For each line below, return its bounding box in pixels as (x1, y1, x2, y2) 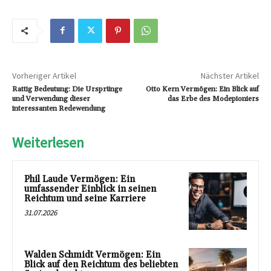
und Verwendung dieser (12, 94, 90, 103)
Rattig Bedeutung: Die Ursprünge (12, 84, 122, 94)
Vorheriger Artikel (12, 70, 76, 81)
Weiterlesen (12, 132, 84, 152)
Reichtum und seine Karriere (24, 192, 146, 204)
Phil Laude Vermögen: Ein (24, 173, 135, 185)
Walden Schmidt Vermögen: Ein (24, 249, 160, 261)
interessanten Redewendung (12, 103, 105, 113)
